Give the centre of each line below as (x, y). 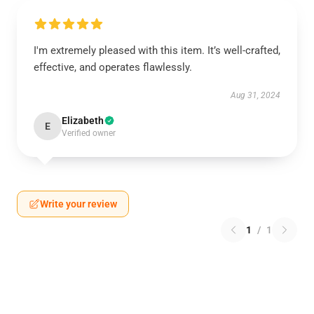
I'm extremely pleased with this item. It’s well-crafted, (157, 50)
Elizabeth (83, 121)
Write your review (78, 204)
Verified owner (89, 133)
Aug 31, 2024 (255, 95)
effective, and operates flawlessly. (113, 67)
